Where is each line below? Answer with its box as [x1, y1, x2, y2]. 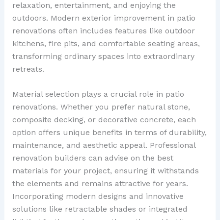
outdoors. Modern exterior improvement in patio [12, 13, 195, 23]
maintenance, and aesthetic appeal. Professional [12, 140, 195, 150]
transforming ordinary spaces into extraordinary [12, 51, 194, 61]
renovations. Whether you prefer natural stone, [12, 102, 190, 112]
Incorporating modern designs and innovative [12, 192, 184, 201]
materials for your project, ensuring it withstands [12, 166, 199, 176]
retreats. [12, 64, 44, 74]
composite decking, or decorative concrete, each [12, 115, 196, 125]
